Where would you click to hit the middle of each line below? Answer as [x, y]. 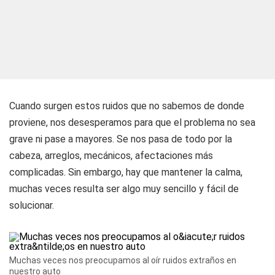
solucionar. [32, 205]
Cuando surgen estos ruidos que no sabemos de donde [127, 106]
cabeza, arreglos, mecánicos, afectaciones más [111, 156]
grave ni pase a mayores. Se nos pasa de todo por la [121, 139]
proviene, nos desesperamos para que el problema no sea [132, 122]
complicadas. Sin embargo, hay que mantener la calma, [126, 172]
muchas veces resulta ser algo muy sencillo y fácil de [124, 189]
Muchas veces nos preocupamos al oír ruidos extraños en [123, 260]
